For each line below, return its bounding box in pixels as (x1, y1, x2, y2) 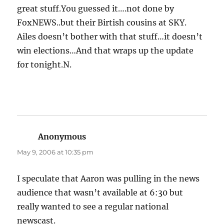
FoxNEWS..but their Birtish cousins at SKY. (17, 17, 187, 28)
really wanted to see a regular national (17, 201, 169, 212)
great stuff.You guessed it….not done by (17, 3, 174, 14)
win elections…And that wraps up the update (17, 45, 194, 56)
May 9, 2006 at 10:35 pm (17, 148, 94, 156)
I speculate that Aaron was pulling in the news (17, 173, 200, 184)
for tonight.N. (17, 59, 72, 70)
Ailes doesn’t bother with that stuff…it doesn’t (17, 31, 203, 42)
